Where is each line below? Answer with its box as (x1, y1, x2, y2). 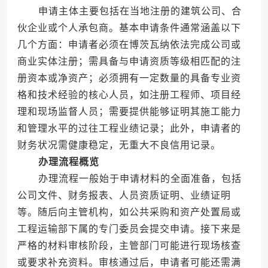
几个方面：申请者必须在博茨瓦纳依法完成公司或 (17, 39, 241, 50)
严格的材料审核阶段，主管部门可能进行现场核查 (17, 240, 241, 251)
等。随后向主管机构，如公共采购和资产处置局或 (17, 207, 241, 218)
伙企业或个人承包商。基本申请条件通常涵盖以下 (17, 23, 241, 33)
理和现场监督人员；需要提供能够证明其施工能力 (17, 106, 241, 117)
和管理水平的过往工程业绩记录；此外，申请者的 (17, 123, 241, 134)
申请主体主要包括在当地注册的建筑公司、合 (17, 6, 242, 17)
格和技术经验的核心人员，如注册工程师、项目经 (17, 90, 241, 100)
